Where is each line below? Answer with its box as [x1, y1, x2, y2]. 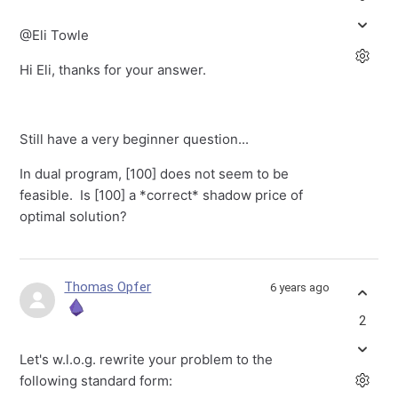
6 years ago [269, 281, 330, 295]
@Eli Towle [20, 27, 90, 44]
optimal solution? [20, 208, 128, 226]
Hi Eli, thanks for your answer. [20, 61, 207, 79]
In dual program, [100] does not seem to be [20, 165, 290, 183]
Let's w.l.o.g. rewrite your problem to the [20, 351, 274, 369]
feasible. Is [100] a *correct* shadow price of [20, 187, 304, 204]
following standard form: [20, 372, 173, 390]
